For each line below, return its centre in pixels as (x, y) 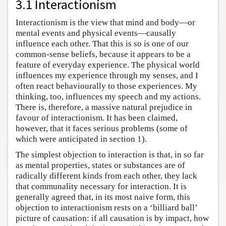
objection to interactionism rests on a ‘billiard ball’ (106, 207)
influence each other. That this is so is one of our (102, 43)
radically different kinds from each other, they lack (106, 176)
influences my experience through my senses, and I (107, 75)
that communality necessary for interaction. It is (101, 186)
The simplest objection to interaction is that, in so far (110, 154)
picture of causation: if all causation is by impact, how (112, 218)
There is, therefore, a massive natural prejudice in (104, 107)
